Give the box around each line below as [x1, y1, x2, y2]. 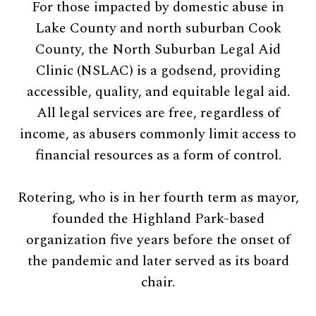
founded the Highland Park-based [51, 207, 265, 229]
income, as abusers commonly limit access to [20, 123, 296, 145]
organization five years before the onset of [25, 229, 291, 250]
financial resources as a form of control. [35, 144, 281, 166]
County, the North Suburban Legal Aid [35, 38, 281, 60]
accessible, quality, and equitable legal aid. [26, 80, 290, 102]
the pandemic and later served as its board [27, 250, 289, 272]
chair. [141, 271, 175, 293]
